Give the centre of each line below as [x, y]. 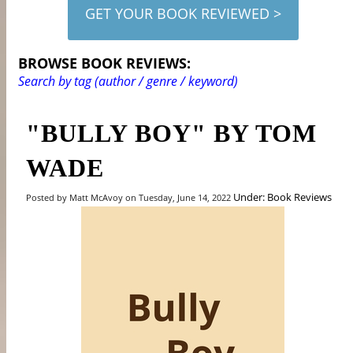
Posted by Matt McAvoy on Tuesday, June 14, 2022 [130, 197]
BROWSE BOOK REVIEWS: [105, 63]
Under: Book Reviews [283, 197]
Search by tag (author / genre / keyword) [128, 81]
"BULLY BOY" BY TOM [172, 133]
